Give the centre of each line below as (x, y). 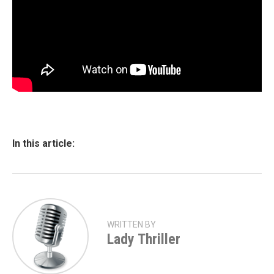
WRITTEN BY (131, 225)
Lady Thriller (144, 239)
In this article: (43, 144)
